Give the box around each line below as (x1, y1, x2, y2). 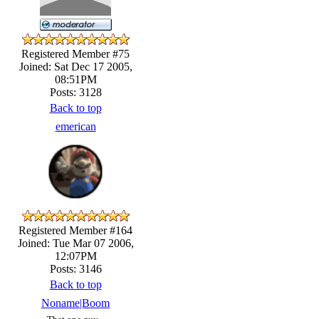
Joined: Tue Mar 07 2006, (17, 236, 134, 249)
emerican (55, 120, 96, 132)
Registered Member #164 (19, 224, 132, 236)
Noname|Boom (41, 296, 110, 309)
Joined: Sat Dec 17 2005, (19, 60, 132, 73)
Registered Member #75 (21, 47, 130, 60)
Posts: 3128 (49, 85, 102, 98)
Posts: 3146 (49, 262, 102, 275)
